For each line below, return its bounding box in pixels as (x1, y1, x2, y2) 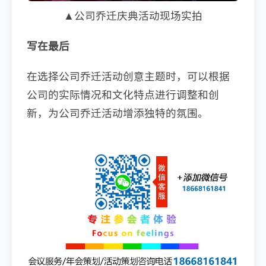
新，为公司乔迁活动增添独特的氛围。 (27, 105, 208, 121)
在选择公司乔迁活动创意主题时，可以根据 (27, 68, 230, 84)
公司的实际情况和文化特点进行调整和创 (27, 87, 219, 102)
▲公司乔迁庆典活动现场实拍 (64, 8, 202, 23)
